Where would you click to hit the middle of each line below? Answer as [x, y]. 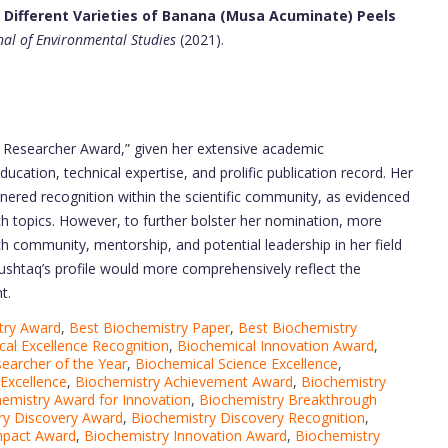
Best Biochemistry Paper [149, 327]
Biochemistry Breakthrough [288, 399]
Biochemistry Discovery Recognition [248, 417]
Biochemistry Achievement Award [184, 381]
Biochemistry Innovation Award [185, 435]
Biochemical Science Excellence [236, 363]
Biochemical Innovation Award [275, 345]
